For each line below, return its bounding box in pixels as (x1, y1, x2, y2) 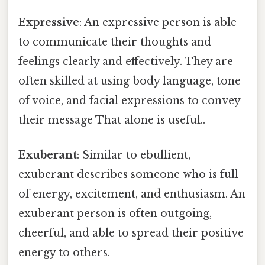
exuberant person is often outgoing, (18, 206, 212, 220)
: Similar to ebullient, (77, 148, 190, 161)
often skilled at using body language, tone (18, 74, 241, 88)
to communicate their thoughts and (18, 35, 211, 49)
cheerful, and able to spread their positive (18, 226, 244, 240)
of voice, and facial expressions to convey (18, 93, 240, 107)
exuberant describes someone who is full (18, 167, 238, 181)
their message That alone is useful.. (18, 113, 205, 127)
